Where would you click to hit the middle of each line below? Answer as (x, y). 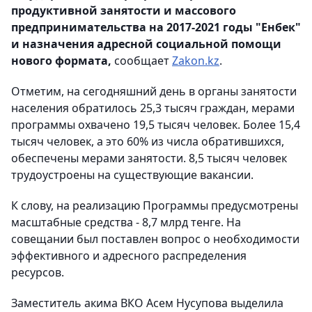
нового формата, (61, 61)
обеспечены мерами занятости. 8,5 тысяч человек (149, 158)
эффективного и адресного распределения (129, 256)
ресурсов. (38, 273)
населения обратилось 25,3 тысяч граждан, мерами (153, 108)
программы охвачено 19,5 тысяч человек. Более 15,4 (156, 125)
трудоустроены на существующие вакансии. (132, 175)
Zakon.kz (196, 61)
